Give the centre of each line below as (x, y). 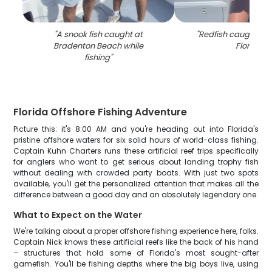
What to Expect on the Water (78, 215)
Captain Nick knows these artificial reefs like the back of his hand (136, 242)
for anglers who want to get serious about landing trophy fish (136, 162)
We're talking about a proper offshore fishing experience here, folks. (136, 231)
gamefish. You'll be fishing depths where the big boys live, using (136, 264)
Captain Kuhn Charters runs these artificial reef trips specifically (136, 151)
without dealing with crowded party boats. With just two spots (136, 173)
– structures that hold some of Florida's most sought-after (136, 253)
